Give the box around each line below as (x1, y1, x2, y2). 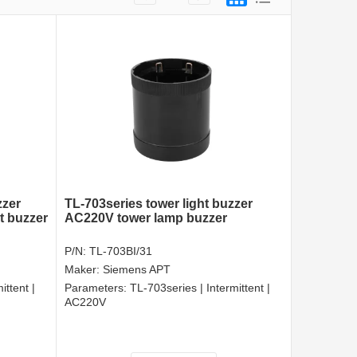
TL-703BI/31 (89, 244, 152, 257)
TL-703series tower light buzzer (65, 196, 253, 210)
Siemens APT (103, 262, 171, 276)
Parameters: (65, 280, 130, 294)
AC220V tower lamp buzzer (65, 210, 227, 225)
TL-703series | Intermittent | (130, 280, 270, 294)
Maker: (65, 262, 103, 276)
